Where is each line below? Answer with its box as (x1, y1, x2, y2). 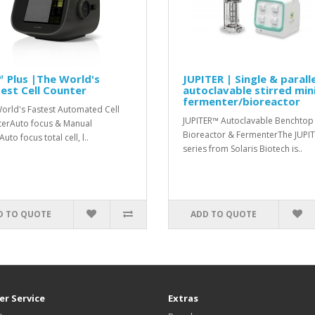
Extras (168, 292, 198, 304)
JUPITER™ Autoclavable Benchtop (183, 115, 314, 127)
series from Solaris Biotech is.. (183, 143, 302, 155)
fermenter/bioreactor (183, 94, 300, 108)
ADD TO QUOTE (191, 208, 257, 220)
